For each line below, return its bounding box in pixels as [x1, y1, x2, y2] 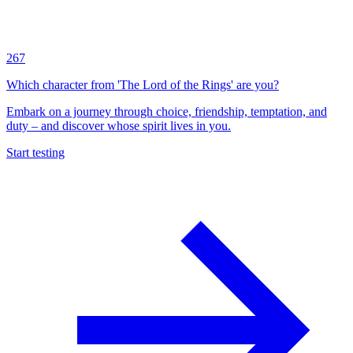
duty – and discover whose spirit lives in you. [6, 119, 231, 133]
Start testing [6, 146, 65, 160]
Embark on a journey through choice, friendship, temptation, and [6, 105, 327, 119]
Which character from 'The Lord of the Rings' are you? [6, 78, 279, 92]
